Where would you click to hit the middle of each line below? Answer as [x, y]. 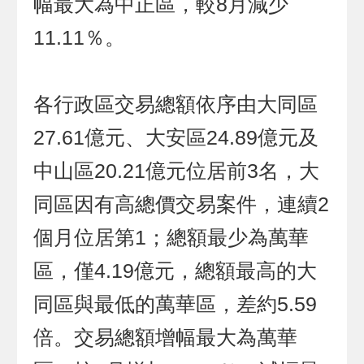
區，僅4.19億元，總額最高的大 [175, 271]
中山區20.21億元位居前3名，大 [177, 171]
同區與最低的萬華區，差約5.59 [175, 305]
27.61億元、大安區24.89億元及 [176, 138]
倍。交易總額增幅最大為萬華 [166, 338]
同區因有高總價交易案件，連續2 [182, 205]
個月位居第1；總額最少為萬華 [171, 238]
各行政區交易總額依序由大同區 [176, 105]
